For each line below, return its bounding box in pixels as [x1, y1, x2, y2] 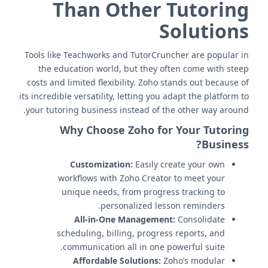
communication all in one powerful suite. [63, 241, 225, 252]
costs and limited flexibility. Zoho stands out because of [27, 77, 249, 88]
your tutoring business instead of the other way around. [26, 104, 249, 115]
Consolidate [175, 214, 225, 225]
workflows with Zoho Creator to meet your [58, 172, 225, 184]
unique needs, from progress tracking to [62, 186, 225, 197]
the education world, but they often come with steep [38, 63, 249, 74]
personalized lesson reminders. [100, 200, 225, 211]
